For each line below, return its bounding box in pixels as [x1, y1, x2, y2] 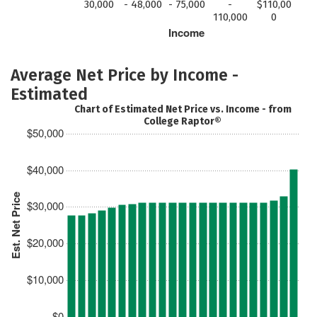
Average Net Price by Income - [11, 64, 238, 85]
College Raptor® [144, 115, 222, 127]
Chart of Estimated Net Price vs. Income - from [74, 103, 292, 115]
